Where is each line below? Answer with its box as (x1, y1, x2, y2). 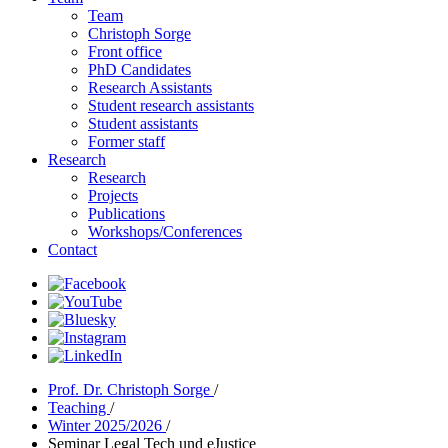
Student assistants (88, 115, 198, 132)
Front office (88, 43, 162, 60)
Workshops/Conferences (88, 223, 242, 240)
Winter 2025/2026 (48, 417, 166, 434)
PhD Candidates (88, 61, 191, 78)
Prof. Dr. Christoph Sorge (48, 381, 214, 398)
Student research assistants (88, 97, 254, 114)
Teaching (48, 399, 110, 416)
